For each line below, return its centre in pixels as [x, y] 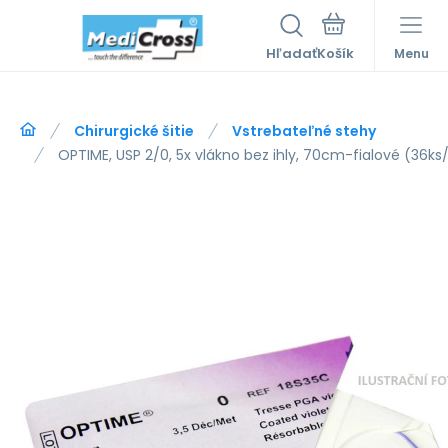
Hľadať [291, 53]
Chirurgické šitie [134, 131]
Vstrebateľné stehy [304, 131]
